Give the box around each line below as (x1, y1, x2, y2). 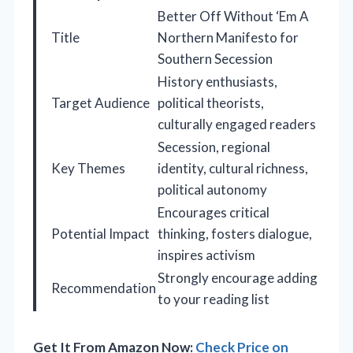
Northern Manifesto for (158, 29, 299, 46)
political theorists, (158, 95, 264, 112)
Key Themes (51, 160, 125, 177)
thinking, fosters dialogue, (158, 225, 312, 243)
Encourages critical (158, 204, 269, 221)
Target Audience (51, 95, 150, 112)
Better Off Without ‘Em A (158, 8, 309, 25)
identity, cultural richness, (158, 160, 308, 177)
